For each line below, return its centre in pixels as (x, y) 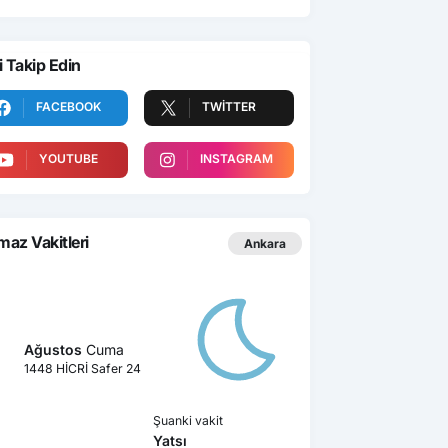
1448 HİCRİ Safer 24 (82, 369)
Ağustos (53, 350)
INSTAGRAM (236, 158)
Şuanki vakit (188, 420)
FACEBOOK (68, 106)
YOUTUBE (68, 158)
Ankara (265, 244)
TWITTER (229, 106)
